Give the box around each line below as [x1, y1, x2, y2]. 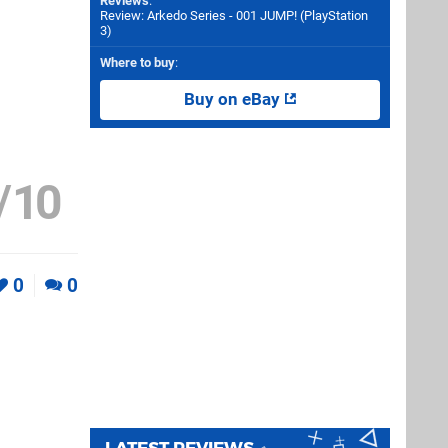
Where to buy [100, 55, 175, 70]
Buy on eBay [183, 90, 284, 109]
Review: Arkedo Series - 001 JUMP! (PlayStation [100, 8, 368, 23]
